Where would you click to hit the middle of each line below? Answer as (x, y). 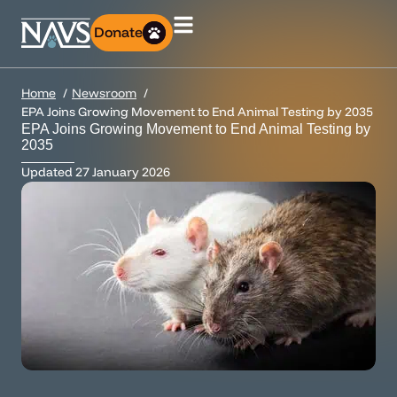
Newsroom (104, 93)
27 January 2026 (123, 171)
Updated (48, 171)
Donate (119, 32)
